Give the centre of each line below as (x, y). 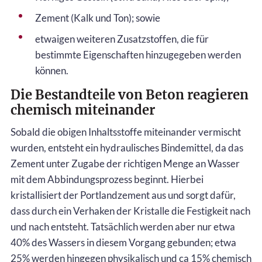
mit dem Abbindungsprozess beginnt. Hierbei (107, 180)
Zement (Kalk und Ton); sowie (98, 18)
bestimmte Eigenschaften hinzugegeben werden (138, 55)
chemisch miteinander (83, 110)
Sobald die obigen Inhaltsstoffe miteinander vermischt (126, 132)
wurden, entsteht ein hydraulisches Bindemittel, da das (127, 148)
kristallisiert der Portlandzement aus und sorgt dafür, (123, 195)
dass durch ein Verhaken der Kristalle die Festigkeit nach (130, 211)
